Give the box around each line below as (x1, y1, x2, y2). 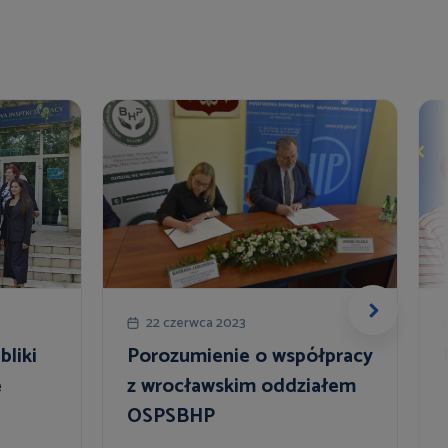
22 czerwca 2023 (146, 311, 246, 335)
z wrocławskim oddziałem (127, 369, 356, 403)
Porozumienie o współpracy (127, 339, 373, 373)
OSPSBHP (127, 399, 215, 433)
